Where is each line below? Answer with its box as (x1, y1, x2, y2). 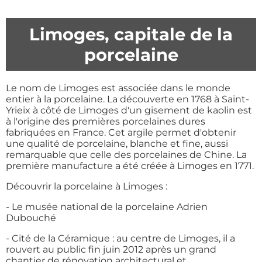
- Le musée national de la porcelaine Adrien (6, 201, 208, 212)
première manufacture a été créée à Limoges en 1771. (6, 160, 254, 171)
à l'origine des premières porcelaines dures (6, 115, 205, 127)
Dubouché (6, 212, 56, 223)
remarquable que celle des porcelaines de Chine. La (6, 149, 247, 160)
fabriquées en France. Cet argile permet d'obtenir (6, 126, 236, 138)
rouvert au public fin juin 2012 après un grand (6, 243, 216, 255)
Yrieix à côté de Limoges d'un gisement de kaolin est (6, 104, 252, 116)
